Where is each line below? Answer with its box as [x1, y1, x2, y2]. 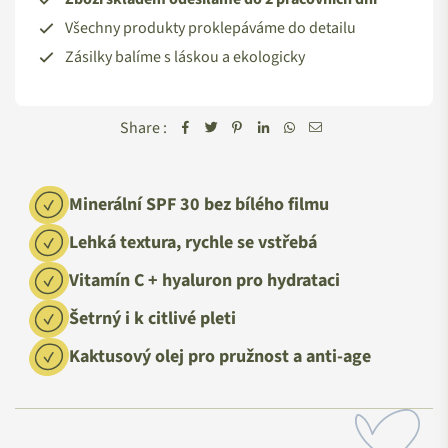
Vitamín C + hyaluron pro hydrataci [69, 267, 340, 293]
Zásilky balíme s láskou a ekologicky [65, 45, 305, 68]
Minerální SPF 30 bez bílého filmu [69, 191, 329, 217]
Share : [120, 116, 167, 139]
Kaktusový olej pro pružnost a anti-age [69, 343, 371, 369]
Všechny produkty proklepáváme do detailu [65, 16, 356, 39]
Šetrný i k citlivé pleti [69, 305, 236, 331]
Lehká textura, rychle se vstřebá [69, 229, 317, 255]
